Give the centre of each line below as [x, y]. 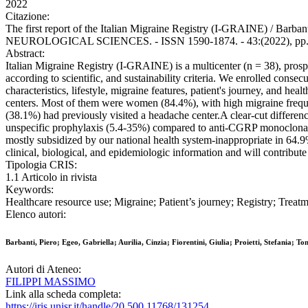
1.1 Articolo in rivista [51, 177]
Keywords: [30, 190]
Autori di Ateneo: [43, 269]
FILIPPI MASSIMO [51, 282]
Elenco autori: [36, 214]
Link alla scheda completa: [63, 294]
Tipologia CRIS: [41, 165]
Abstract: [25, 54]
